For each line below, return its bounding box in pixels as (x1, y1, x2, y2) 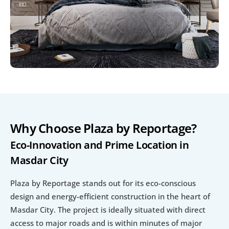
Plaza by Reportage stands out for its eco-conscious (10, 177, 196, 188)
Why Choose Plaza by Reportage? (10, 119, 197, 136)
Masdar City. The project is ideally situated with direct (10, 204, 205, 215)
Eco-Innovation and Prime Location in (10, 138, 189, 152)
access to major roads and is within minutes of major (10, 217, 202, 228)
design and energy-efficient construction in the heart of (10, 191, 210, 201)
